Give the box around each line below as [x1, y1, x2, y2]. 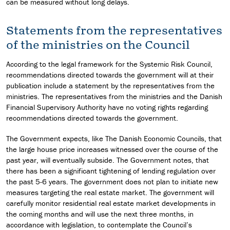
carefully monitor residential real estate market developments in [6, 198, 216, 208]
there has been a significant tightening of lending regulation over [6, 166, 216, 176]
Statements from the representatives [6, 23, 222, 39]
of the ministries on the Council [6, 37, 190, 53]
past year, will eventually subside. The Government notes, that [6, 155, 209, 165]
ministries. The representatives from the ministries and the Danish [6, 91, 222, 102]
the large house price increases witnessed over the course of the [6, 144, 218, 155]
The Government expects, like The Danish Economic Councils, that [6, 133, 222, 144]
